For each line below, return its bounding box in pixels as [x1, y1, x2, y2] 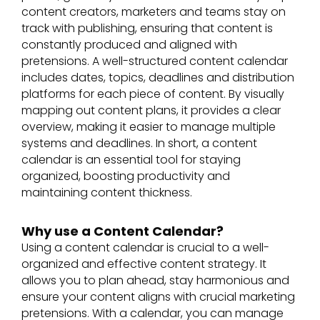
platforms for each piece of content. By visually [21, 86, 284, 103]
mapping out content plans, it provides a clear [21, 102, 281, 119]
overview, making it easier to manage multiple [21, 119, 276, 136]
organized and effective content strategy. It [21, 255, 266, 272]
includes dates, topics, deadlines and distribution [21, 69, 294, 86]
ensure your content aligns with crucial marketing [21, 288, 295, 305]
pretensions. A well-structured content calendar [21, 53, 288, 70]
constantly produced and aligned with [21, 36, 237, 54]
